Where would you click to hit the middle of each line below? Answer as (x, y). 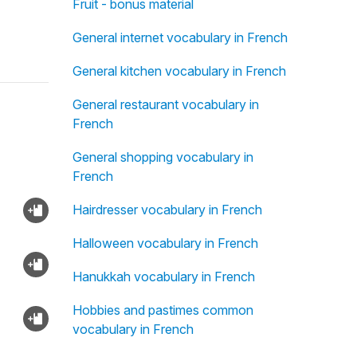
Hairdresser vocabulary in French (167, 210)
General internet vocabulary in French (180, 37)
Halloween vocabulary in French (165, 243)
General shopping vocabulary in (163, 157)
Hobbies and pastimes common (163, 310)
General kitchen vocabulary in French (179, 71)
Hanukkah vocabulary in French (163, 277)
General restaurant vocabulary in (165, 104)
